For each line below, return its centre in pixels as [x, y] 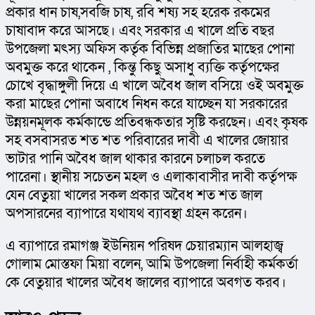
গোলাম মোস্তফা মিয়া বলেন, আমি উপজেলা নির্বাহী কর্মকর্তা [152, 265]
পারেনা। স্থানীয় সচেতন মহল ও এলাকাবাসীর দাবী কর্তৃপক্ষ [151, 178]
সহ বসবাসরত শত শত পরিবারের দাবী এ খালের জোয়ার [147, 141]
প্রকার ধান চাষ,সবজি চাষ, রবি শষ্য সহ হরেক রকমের [138, 13]
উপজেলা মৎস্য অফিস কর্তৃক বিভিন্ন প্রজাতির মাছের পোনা [150, 50]
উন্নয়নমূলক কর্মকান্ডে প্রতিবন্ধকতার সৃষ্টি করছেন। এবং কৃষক [157, 123]
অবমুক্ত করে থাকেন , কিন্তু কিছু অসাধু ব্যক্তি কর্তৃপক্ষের [142, 68]
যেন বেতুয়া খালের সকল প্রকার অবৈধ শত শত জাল [134, 196]
